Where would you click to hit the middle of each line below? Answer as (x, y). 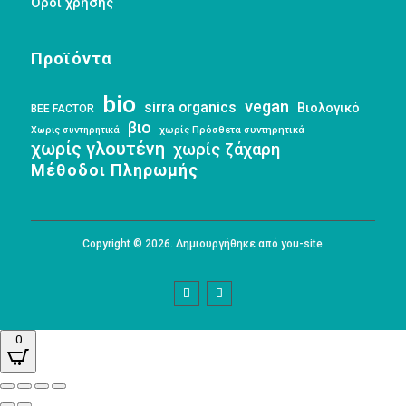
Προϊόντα (71, 59)
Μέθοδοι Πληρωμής (114, 170)
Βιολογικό (328, 108)
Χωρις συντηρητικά (75, 130)
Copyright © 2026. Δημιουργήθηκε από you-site (203, 244)
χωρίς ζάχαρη (226, 150)
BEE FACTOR (62, 109)
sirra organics (190, 108)
